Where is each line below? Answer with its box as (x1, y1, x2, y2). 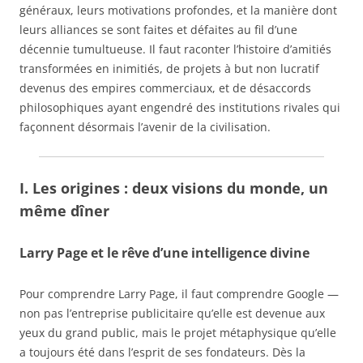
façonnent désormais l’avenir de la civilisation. (19, 119, 271, 135)
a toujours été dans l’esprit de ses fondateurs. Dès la (19, 344, 305, 361)
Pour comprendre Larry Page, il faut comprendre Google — (19, 286, 339, 302)
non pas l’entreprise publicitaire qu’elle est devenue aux (19, 305, 325, 322)
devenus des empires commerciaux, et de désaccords (19, 80, 311, 96)
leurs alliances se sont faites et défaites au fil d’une (19, 22, 297, 38)
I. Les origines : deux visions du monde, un (19, 178, 328, 199)
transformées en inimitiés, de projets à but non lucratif (19, 61, 319, 77)
